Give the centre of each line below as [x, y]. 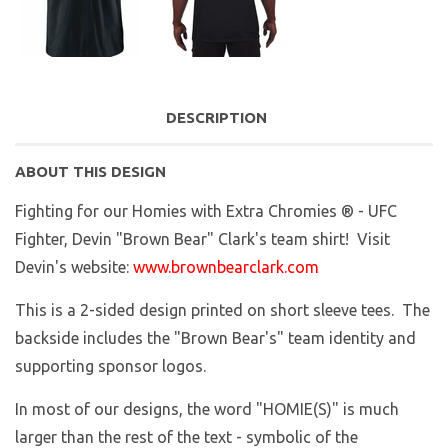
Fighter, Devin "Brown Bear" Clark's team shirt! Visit [202, 239]
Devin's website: [74, 267]
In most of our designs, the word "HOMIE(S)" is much [207, 409]
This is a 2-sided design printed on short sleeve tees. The [222, 310]
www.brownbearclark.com [226, 267]
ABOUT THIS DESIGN [90, 172]
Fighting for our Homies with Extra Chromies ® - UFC [206, 211]
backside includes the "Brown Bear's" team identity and [215, 338]
